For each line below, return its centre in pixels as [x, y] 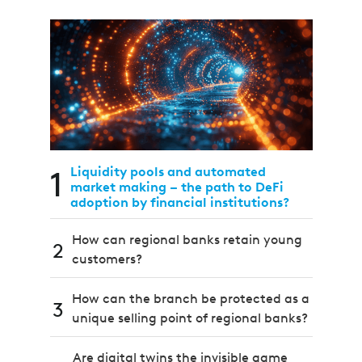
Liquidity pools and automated [168, 172]
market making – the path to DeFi [177, 187]
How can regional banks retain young [187, 240]
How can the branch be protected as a [190, 299]
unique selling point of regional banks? [189, 318]
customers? [107, 259]
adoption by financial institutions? [179, 203]
